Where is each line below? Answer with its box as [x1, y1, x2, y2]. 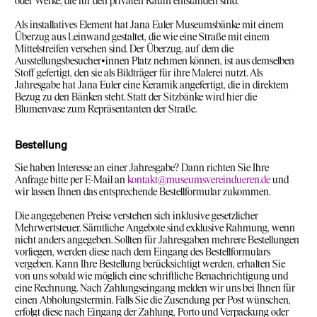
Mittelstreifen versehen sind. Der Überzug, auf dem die [15, 43, 234, 54]
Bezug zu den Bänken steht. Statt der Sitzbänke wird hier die [15, 91, 257, 103]
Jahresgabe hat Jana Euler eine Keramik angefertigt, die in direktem [15, 79, 289, 91]
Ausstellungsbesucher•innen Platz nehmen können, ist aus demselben [15, 55, 294, 67]
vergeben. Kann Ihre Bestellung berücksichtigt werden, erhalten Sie [15, 258, 285, 270]
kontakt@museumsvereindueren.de [127, 174, 270, 185]
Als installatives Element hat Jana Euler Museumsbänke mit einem [15, 19, 284, 30]
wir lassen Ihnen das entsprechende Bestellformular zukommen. [15, 186, 270, 197]
